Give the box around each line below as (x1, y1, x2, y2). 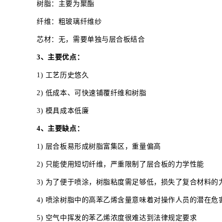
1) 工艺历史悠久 (37, 71, 89, 79)
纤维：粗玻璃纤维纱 (37, 17, 102, 25)
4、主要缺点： (37, 124, 84, 132)
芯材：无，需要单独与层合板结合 (37, 35, 145, 43)
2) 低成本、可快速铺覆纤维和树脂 (37, 89, 147, 97)
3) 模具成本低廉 (37, 107, 89, 114)
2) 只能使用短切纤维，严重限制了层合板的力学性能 (37, 160, 204, 168)
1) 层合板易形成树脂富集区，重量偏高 (37, 142, 161, 150)
